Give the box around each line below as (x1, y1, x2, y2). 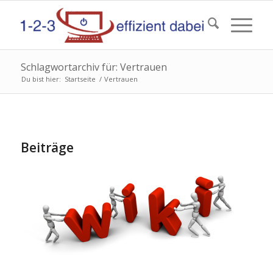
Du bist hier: (21, 74, 61, 83)
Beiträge (20, 139, 74, 156)
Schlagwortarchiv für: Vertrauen (20, 60, 167, 74)
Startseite (64, 74, 96, 83)
